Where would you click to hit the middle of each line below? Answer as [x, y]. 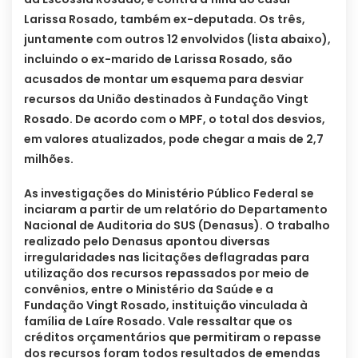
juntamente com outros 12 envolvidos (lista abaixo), [177, 40]
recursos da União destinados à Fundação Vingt [166, 99]
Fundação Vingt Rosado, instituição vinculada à [166, 306]
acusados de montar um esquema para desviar [164, 80]
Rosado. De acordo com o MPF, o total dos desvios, [175, 119]
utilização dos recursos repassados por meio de [167, 274]
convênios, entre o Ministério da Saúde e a [149, 290]
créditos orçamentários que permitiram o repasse [173, 338]
